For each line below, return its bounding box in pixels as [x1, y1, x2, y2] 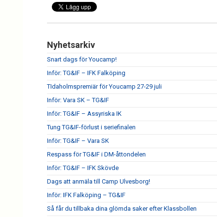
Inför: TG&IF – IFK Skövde [47, 164, 119, 171]
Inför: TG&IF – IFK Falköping [47, 69, 125, 77]
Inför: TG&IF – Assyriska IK [47, 110, 122, 117]
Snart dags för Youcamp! [47, 56, 117, 63]
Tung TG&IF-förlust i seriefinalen [47, 124, 136, 131]
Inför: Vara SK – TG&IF [47, 96, 109, 104]
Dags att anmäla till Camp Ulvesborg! [47, 178, 150, 185]
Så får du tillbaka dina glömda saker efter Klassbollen [47, 205, 197, 212]
